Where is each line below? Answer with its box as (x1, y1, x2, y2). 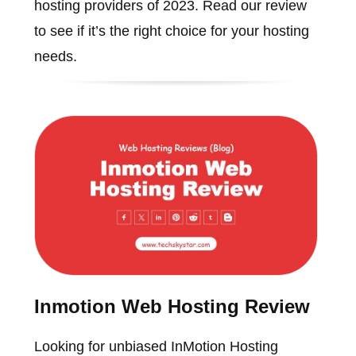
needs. (33, 48, 77, 65)
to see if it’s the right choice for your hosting (33, 23, 309, 40)
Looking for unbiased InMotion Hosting (33, 338, 278, 354)
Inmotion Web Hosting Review (33, 295, 310, 317)
